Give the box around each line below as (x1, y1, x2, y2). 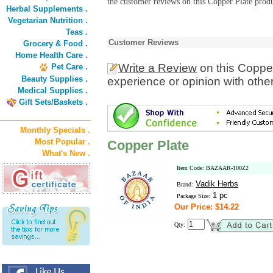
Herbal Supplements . (6, 4, 88, 13)
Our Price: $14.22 (174, 202, 239, 211)
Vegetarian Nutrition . (8, 16, 88, 25)
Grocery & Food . (23, 39, 88, 48)
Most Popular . (35, 137, 90, 146)
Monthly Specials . (20, 126, 90, 135)
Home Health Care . (15, 51, 88, 60)
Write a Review (118, 62, 197, 74)
